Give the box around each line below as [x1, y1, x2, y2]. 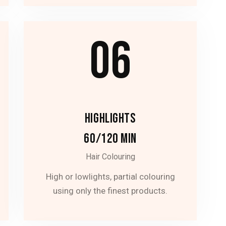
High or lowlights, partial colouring [45, 172, 175, 182]
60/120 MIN [84, 130, 137, 147]
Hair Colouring [85, 151, 135, 161]
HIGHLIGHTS [84, 110, 136, 127]
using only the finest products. [53, 186, 168, 196]
